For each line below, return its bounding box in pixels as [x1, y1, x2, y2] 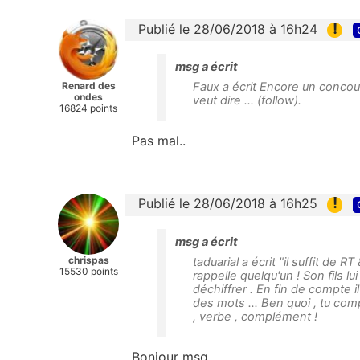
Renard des [61, 80, 116, 92]
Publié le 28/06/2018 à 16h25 [138, 195, 317, 212]
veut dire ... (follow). [193, 93, 301, 108]
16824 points [59, 102, 117, 115]
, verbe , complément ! [193, 309, 317, 324]
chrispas [67, 254, 109, 267]
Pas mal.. [132, 133, 186, 149]
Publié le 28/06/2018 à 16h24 [138, 21, 317, 38]
